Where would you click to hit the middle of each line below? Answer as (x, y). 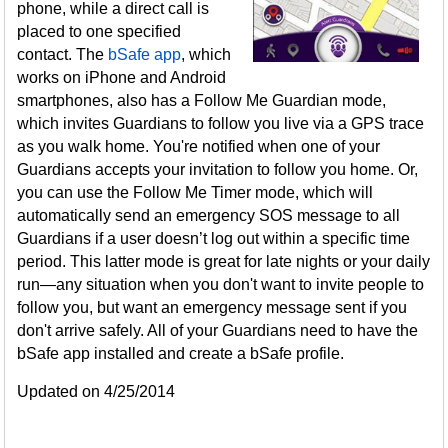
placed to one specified (99, 31)
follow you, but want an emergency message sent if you (212, 307)
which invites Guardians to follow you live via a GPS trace (221, 123)
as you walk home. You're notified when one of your (199, 146)
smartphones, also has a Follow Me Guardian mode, (202, 100)
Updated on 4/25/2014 (96, 391)
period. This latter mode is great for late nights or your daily (224, 261)
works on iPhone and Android (122, 77)
